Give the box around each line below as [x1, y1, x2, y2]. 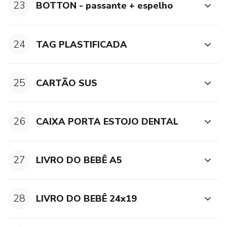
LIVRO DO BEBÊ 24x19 [36, 193, 137, 205]
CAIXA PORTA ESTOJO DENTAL [36, 115, 179, 128]
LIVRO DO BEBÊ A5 [36, 154, 123, 167]
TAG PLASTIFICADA [36, 38, 128, 51]
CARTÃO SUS [36, 77, 98, 89]
